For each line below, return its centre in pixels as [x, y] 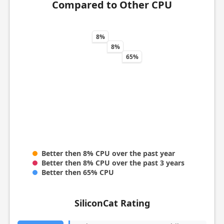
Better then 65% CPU [77, 172]
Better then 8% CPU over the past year [108, 153]
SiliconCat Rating [112, 203]
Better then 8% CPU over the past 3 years [113, 162]
